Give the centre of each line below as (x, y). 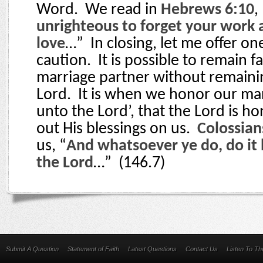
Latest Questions (152, 249)
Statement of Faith (93, 249)
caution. (64, 61)
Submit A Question (32, 249)
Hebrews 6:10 (208, 10)
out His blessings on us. (113, 129)
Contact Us (202, 249)
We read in (123, 10)
